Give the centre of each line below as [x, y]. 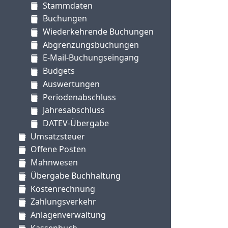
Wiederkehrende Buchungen [98, 32]
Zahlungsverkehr [63, 202]
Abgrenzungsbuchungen [91, 45]
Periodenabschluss [79, 97]
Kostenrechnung [63, 189]
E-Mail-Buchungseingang [91, 58]
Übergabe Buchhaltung [76, 175]
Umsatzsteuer [58, 136]
